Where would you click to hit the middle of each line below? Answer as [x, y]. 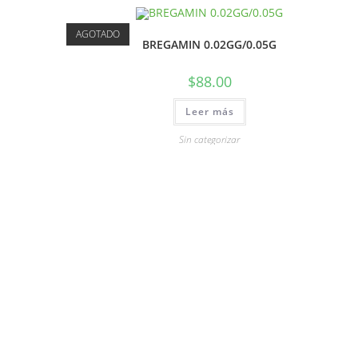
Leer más [209, 112]
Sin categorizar [210, 140]
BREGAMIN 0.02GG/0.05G [210, 45]
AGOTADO [98, 34]
